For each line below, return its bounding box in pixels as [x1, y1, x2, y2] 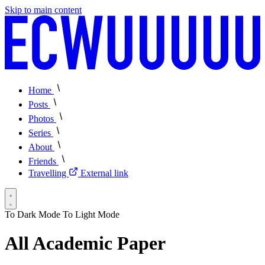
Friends [28, 156, 59, 166]
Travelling [28, 167, 69, 178]
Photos [28, 113, 56, 124]
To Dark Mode [5, 209, 60, 219]
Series [28, 127, 53, 138]
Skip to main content [5, 5, 82, 15]
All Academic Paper [5, 232, 166, 254]
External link [80, 167, 128, 178]
